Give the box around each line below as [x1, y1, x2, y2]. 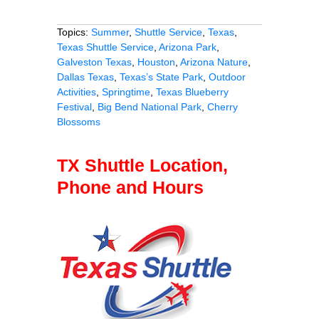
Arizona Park [159, 41, 216, 53]
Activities [57, 86, 96, 98]
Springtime [102, 86, 150, 98]
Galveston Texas [57, 56, 132, 68]
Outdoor [209, 71, 246, 83]
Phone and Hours [57, 177, 204, 198]
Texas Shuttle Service [57, 41, 154, 53]
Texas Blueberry [156, 86, 229, 98]
